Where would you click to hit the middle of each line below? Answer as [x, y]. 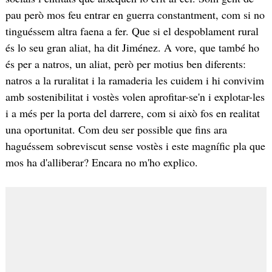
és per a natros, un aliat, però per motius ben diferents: [125, 64]
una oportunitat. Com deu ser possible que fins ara [116, 130]
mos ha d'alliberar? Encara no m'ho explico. [101, 162]
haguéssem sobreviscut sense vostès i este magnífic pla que [135, 146]
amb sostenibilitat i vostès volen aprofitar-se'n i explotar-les [135, 97]
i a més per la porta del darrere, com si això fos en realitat [132, 113]
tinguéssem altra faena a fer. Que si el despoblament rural [132, 31]
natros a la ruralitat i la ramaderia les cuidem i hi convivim [134, 80]
